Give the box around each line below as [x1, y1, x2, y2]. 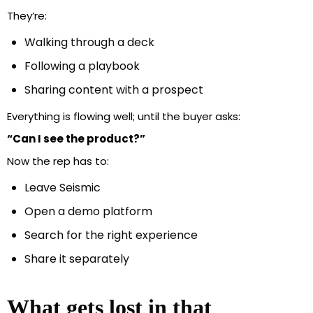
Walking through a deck [24, 34, 154, 51]
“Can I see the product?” [7, 131, 145, 147]
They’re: [7, 8, 47, 24]
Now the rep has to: [7, 154, 109, 169]
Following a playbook [24, 58, 140, 75]
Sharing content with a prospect [24, 82, 203, 99]
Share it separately [24, 251, 129, 268]
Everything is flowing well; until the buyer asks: [7, 109, 240, 124]
